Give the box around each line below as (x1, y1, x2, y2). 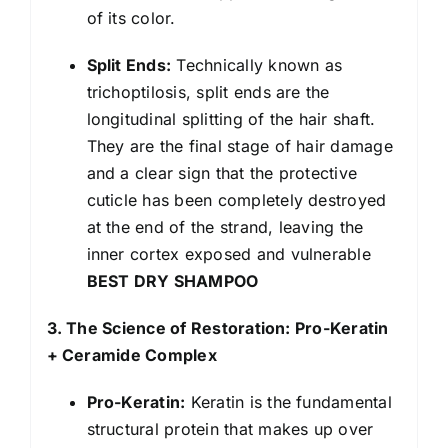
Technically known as (171, 54, 343, 75)
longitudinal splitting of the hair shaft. (86, 108, 376, 129)
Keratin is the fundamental (185, 391, 392, 412)
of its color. (86, 7, 176, 28)
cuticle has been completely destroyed (86, 189, 387, 210)
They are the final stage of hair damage (86, 135, 393, 156)
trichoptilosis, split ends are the (86, 81, 330, 102)
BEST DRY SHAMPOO (86, 270, 259, 291)
